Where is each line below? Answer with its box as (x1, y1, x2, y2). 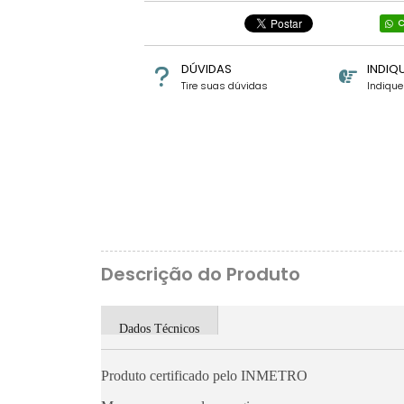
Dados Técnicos (119, 322, 199, 335)
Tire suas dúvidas (180, 78, 268, 93)
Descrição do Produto (101, 262, 300, 287)
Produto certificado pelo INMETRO (101, 368, 308, 383)
